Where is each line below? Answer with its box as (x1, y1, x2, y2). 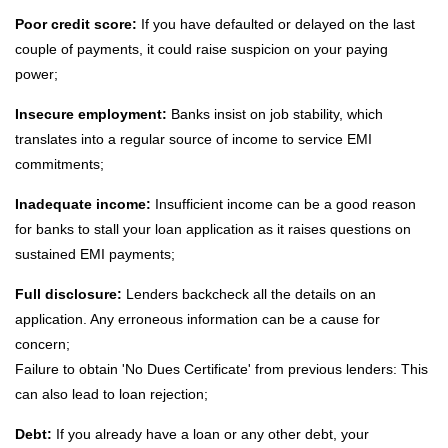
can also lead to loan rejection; (15, 386, 208, 403)
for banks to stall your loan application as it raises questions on (15, 221, 411, 238)
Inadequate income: (15, 196, 155, 213)
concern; (15, 336, 70, 353)
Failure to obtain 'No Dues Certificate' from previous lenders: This (15, 361, 428, 378)
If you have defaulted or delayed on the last (141, 16, 415, 33)
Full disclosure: (15, 286, 122, 303)
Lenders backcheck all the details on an (122, 286, 376, 303)
